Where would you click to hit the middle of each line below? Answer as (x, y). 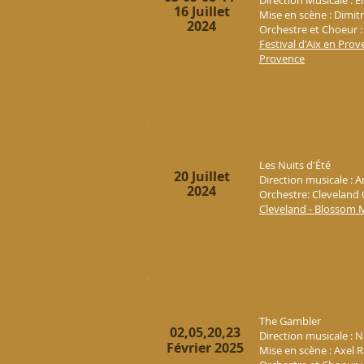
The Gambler (290, 321)
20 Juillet (201, 176)
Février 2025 (205, 348)
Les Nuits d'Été (295, 165)
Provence (282, 58)
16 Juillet (201, 11)
